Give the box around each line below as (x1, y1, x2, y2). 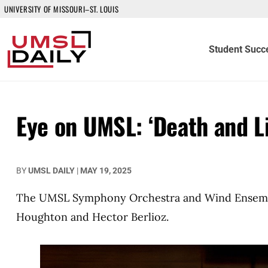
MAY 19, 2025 (80, 166, 132, 175)
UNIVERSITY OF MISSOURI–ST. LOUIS (4, 3, 119, 15)
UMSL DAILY (28, 166, 75, 175)
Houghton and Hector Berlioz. (16, 210, 169, 224)
